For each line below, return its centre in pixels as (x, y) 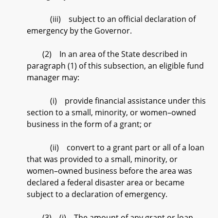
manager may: (53, 77)
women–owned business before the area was (109, 171)
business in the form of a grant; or (89, 124)
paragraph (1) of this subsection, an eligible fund (115, 66)
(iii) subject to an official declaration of (111, 19)
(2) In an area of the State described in (107, 54)
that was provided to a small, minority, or (102, 159)
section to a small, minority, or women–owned (111, 112)
